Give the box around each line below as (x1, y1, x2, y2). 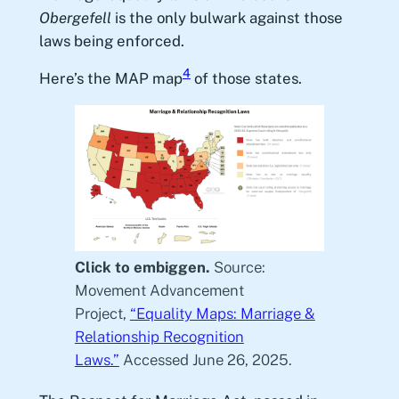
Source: (209, 258, 265, 277)
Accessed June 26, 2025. (118, 351, 292, 370)
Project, (74, 305, 130, 323)
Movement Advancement (74, 281, 244, 300)
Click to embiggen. (74, 258, 210, 277)
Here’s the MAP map (38, 69, 183, 88)
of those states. (190, 69, 302, 88)
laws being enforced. (38, 31, 184, 50)
